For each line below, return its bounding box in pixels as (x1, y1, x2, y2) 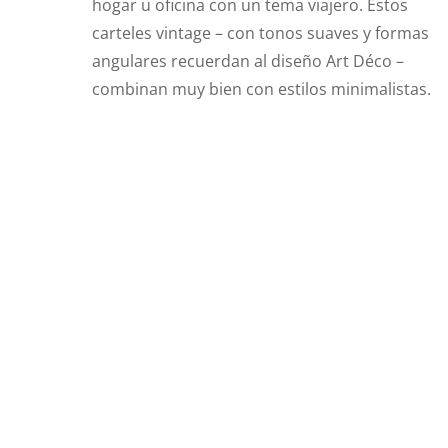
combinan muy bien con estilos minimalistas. (91, 77, 431, 100)
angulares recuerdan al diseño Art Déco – (91, 49, 404, 72)
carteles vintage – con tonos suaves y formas (91, 21, 429, 44)
